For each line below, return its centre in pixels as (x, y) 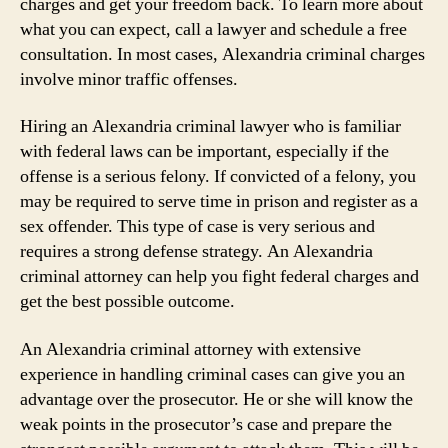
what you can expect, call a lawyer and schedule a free (213, 29)
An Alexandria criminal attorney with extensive (190, 349)
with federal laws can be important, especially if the (204, 151)
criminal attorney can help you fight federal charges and (219, 276)
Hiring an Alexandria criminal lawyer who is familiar (210, 126)
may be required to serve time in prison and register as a (219, 201)
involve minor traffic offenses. (129, 79)
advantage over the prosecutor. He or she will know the (216, 399)
